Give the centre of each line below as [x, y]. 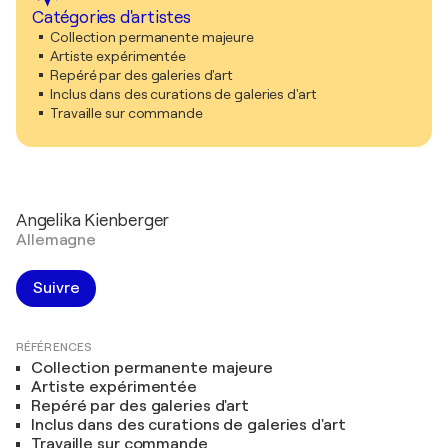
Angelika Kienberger [93, 220]
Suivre [56, 288]
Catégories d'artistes [111, 17]
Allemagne [56, 240]
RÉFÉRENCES [54, 347]
